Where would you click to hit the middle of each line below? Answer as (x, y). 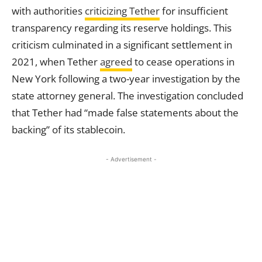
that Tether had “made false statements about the (125, 113)
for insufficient (194, 11)
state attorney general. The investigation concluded (127, 96)
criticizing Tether (122, 11)
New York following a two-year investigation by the (126, 79)
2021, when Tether (56, 62)
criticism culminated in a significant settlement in (122, 45)
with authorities (48, 11)
